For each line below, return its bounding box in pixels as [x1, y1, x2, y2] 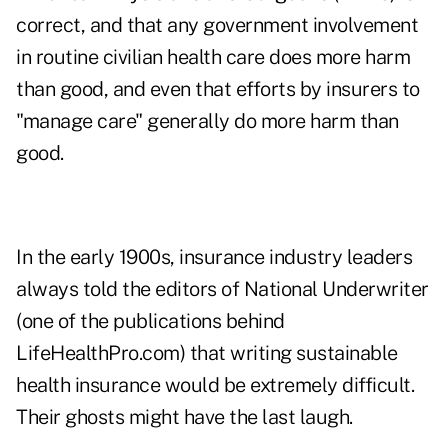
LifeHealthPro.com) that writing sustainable [16, 341, 398, 366]
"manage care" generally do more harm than [16, 109, 399, 134]
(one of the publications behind [16, 309, 285, 334]
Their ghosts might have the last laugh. [16, 405, 353, 430]
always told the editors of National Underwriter [16, 277, 429, 302]
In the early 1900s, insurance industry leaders [16, 245, 412, 270]
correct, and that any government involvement [16, 13, 418, 38]
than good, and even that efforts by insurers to [16, 77, 420, 102]
